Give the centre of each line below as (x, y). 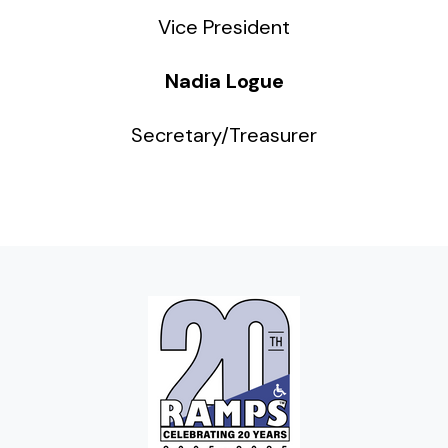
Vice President (224, 27)
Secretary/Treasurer (224, 135)
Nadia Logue (224, 81)
